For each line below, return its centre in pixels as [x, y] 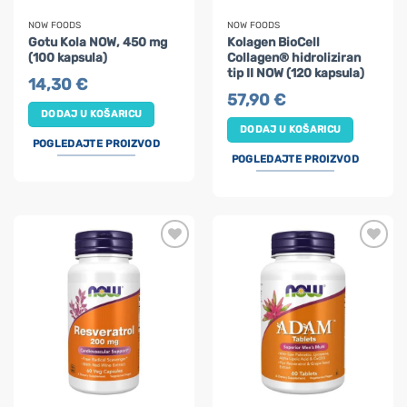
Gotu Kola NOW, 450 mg [98, 41]
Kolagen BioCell [274, 41]
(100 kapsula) [68, 57]
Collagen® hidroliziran [294, 57]
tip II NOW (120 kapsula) [296, 72]
